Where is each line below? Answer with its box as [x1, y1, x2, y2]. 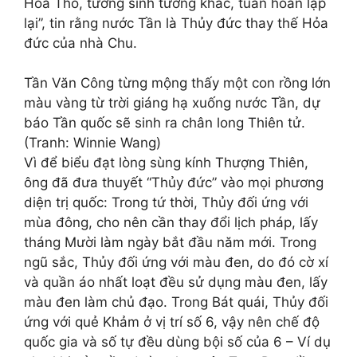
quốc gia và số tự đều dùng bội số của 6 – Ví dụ [24, 334, 331, 350]
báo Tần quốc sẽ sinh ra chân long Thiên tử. [24, 115, 305, 131]
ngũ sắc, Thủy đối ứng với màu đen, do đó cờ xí [24, 254, 328, 270]
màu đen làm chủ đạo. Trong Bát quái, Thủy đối [24, 294, 328, 310]
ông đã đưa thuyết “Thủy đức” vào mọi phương [24, 175, 324, 190]
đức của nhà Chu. [24, 34, 141, 51]
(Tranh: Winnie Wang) [24, 135, 161, 151]
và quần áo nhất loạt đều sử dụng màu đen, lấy [24, 274, 328, 290]
